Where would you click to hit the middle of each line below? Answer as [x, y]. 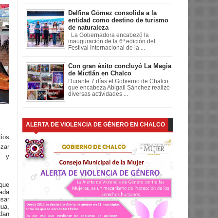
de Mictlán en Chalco [100, 73]
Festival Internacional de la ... [107, 48]
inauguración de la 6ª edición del [112, 42]
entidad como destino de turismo [118, 20]
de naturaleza [88, 27]
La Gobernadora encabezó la [109, 35]
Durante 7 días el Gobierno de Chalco [118, 82]
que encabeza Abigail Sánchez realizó [119, 88]
